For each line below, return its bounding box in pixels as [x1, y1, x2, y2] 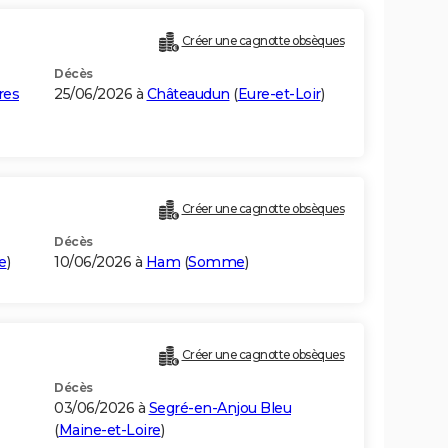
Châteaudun [146, 85, 230, 104]
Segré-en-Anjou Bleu [148, 399, 291, 418]
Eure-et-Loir [237, 85, 321, 104]
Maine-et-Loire [58, 421, 161, 440]
